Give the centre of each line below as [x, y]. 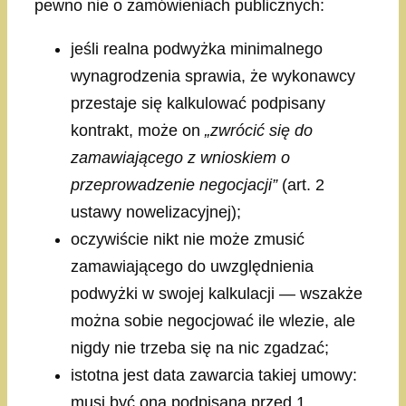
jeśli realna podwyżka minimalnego [197, 48]
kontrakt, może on [138, 130]
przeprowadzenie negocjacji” [176, 184]
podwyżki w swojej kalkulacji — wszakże [217, 293]
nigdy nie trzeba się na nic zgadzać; [200, 348]
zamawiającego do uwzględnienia [192, 266]
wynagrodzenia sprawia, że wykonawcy [213, 76]
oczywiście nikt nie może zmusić [188, 239]
